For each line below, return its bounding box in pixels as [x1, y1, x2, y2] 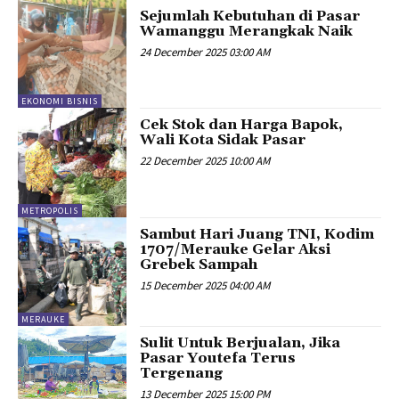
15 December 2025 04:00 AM [140, 277, 271, 293]
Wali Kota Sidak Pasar [140, 131, 306, 150]
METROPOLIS [21, 204, 78, 216]
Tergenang [140, 364, 224, 383]
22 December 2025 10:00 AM [140, 153, 271, 169]
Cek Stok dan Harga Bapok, [140, 116, 344, 134]
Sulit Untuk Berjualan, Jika [140, 334, 341, 353]
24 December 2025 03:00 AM [140, 44, 271, 60]
